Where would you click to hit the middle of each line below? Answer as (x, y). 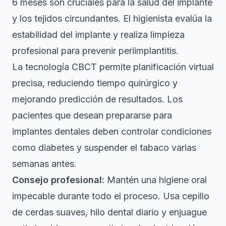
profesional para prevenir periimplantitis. (95, 51)
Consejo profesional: (58, 180)
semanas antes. (44, 164)
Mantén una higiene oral (156, 180)
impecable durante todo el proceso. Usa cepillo (111, 196)
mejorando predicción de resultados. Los (97, 99)
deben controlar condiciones (151, 132)
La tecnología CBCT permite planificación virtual (113, 67)
